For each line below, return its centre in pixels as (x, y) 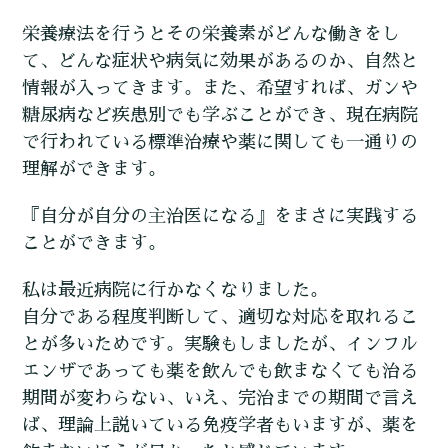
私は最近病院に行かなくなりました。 (175, 290)
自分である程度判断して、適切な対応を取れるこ (220, 317)
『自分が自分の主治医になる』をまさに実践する (220, 216)
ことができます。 (94, 243)
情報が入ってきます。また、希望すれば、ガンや (220, 88)
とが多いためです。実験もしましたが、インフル (220, 344)
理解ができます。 (94, 169)
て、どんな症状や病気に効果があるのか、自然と (220, 61)
